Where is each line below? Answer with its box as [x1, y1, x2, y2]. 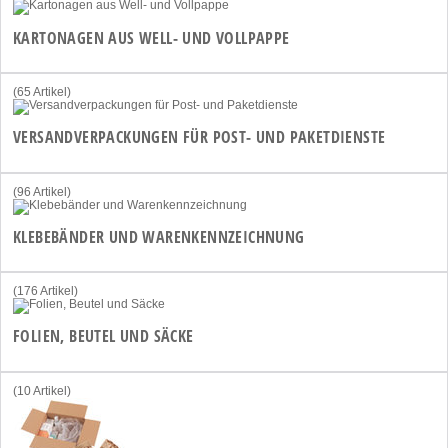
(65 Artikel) [13, 84, 71, 99]
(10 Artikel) [13, 383, 71, 398]
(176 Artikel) [13, 284, 78, 299]
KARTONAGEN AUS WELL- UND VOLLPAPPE [13, 26, 290, 49]
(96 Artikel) [13, 184, 71, 199]
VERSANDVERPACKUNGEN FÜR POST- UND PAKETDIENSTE [13, 126, 386, 149]
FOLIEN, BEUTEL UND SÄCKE [13, 325, 194, 348]
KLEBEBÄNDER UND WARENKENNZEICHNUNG [13, 225, 305, 248]
